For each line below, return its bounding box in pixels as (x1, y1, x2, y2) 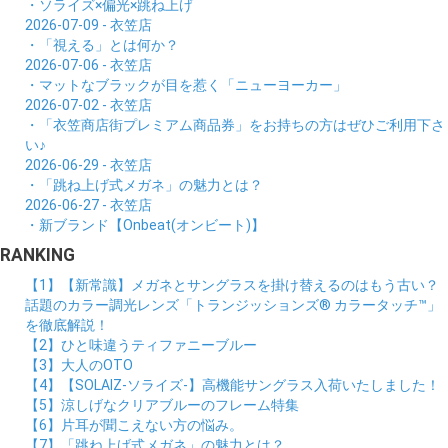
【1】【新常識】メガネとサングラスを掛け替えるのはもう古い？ (25, 276, 439, 293)
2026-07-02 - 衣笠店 (25, 96, 152, 113)
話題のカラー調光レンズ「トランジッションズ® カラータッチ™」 (25, 296, 441, 313)
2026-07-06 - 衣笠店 (25, 56, 152, 73)
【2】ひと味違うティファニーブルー (25, 336, 257, 353)
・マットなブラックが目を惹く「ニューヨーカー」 (25, 76, 347, 93)
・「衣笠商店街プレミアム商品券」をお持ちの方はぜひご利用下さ (25, 116, 445, 133)
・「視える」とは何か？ (25, 36, 179, 53)
